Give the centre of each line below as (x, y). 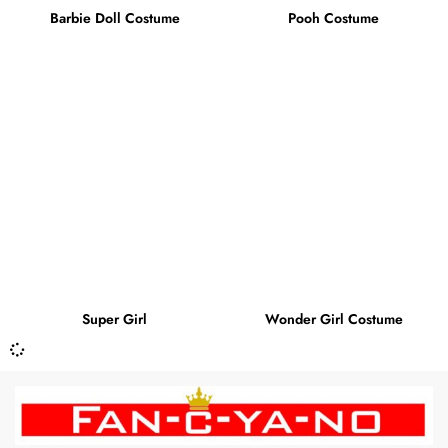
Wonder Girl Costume (333, 319)
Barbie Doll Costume (114, 18)
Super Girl (114, 319)
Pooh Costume (333, 18)
